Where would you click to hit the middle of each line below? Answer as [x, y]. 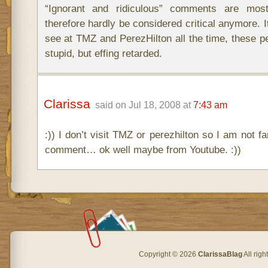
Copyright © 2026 [168, 254]
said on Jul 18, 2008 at [144, 105]
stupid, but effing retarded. [103, 53]
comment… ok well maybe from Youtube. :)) [143, 150]
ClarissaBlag [220, 254]
